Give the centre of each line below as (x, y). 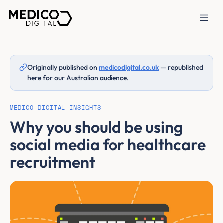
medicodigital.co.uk (129, 67)
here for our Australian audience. (78, 78)
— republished (181, 67)
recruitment (53, 162)
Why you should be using (97, 127)
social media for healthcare (108, 144)
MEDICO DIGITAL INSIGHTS (56, 108)
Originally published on (63, 67)
